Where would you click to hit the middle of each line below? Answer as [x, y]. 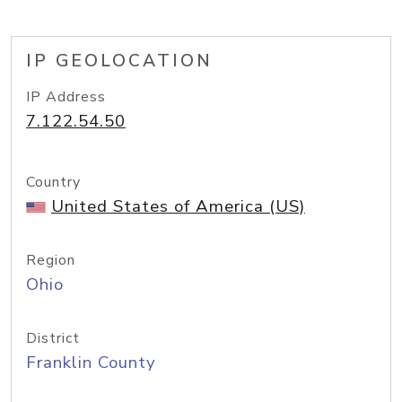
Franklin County [91, 363]
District [53, 338]
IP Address [66, 97]
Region [51, 260]
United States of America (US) [178, 206]
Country [53, 182]
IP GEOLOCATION [119, 61]
